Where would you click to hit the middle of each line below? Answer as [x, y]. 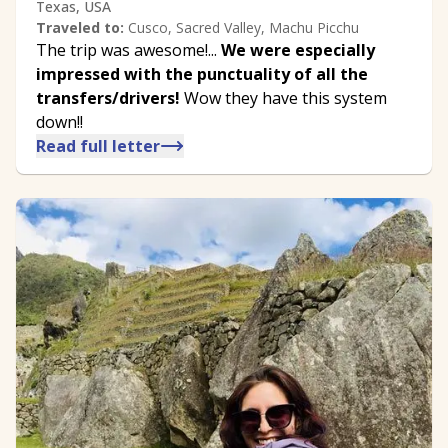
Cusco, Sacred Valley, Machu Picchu [243, 28]
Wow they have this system [283, 98]
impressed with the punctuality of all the [202, 74]
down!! [59, 122]
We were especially [298, 50]
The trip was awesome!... [128, 50]
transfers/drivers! [108, 98]
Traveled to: [80, 28]
